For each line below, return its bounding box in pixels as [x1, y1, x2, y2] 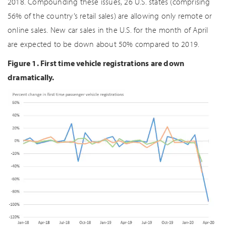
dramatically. [8, 72, 54, 82]
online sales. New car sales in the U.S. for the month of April [8, 25, 208, 35]
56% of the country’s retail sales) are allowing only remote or [8, 11, 212, 21]
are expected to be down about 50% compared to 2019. [8, 39, 200, 49]
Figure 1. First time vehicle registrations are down [8, 58, 185, 68]
